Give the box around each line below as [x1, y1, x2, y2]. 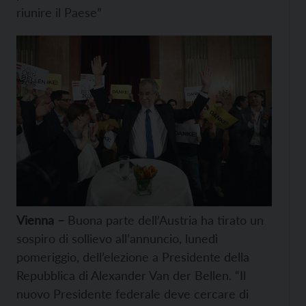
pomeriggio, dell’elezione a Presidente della [16, 249, 249, 264]
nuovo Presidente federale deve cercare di [16, 286, 249, 301]
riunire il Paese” [16, 5, 102, 20]
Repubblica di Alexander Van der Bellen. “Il [16, 267, 246, 283]
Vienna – [16, 212, 68, 227]
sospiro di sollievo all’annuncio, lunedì [16, 230, 218, 246]
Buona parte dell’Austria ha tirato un [68, 212, 264, 227]
